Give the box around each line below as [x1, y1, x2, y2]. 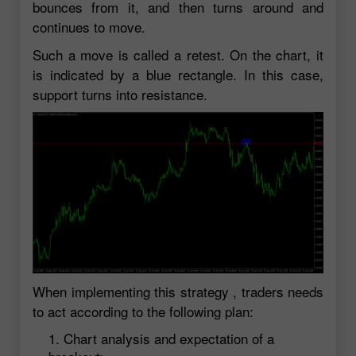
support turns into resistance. [33, 83, 207, 104]
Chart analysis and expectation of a [64, 328, 274, 349]
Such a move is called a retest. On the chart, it [33, 44, 323, 64]
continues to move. [33, 16, 145, 37]
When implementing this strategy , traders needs [33, 281, 323, 302]
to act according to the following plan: [33, 301, 253, 322]
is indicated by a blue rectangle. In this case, [33, 64, 323, 84]
